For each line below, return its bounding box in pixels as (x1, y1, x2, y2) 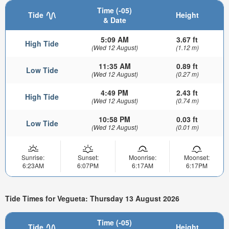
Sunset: (77, 152, 99, 162)
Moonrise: (128, 152, 156, 162)
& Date (103, 14, 126, 25)
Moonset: (184, 152, 210, 162)
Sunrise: (21, 152, 44, 162)
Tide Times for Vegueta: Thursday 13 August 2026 (5, 193, 179, 204)
